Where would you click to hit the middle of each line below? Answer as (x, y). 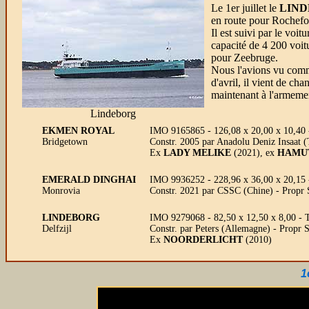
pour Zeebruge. (245, 58)
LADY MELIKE (197, 153)
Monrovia (61, 191)
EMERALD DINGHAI (89, 180)
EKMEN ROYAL (78, 131)
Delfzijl (57, 229)
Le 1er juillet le (244, 8)
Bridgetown (65, 142)
